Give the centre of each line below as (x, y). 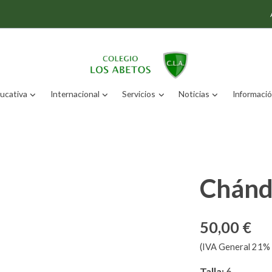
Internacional (75, 93)
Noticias (194, 93)
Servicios (139, 93)
